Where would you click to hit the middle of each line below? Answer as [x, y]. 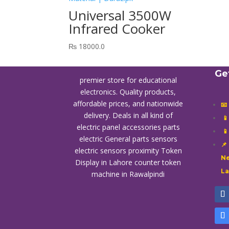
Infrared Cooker [117, 28]
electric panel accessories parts [128, 127]
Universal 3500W [120, 15]
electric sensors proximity [118, 150]
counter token [158, 162]
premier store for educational [128, 80]
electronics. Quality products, [128, 91]
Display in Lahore [105, 162]
